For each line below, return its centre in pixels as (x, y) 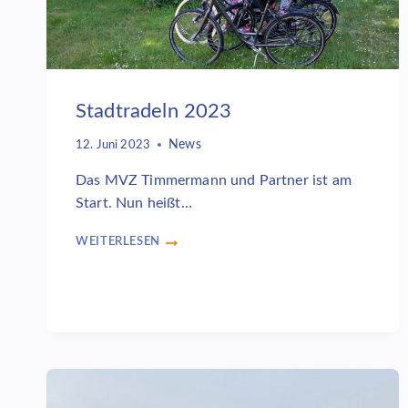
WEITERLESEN (118, 242)
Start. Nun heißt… (134, 204)
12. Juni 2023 (113, 145)
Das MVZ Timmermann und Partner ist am (214, 181)
